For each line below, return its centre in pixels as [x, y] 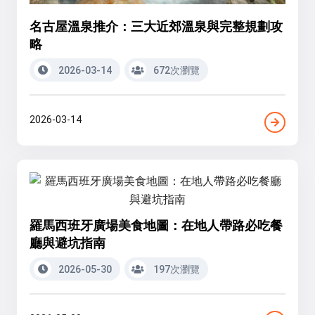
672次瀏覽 [175, 70]
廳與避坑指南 [67, 243]
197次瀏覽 [175, 269]
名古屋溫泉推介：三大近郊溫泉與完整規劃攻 [156, 26]
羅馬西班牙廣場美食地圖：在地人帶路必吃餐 [156, 225]
